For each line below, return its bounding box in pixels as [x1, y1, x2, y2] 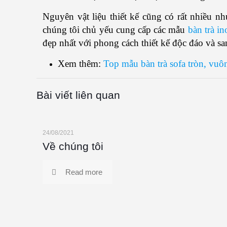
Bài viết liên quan [36, 89, 120, 101]
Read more [65, 168, 102, 176]
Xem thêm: [58, 58, 103, 69]
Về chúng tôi [43, 140, 103, 152]
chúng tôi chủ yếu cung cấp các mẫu [43, 24, 188, 35]
